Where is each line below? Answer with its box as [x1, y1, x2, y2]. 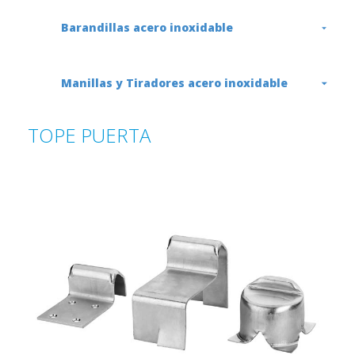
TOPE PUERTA [28, 122, 151, 148]
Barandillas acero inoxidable [61, 20, 233, 35]
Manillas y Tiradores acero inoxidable [61, 75, 288, 90]
